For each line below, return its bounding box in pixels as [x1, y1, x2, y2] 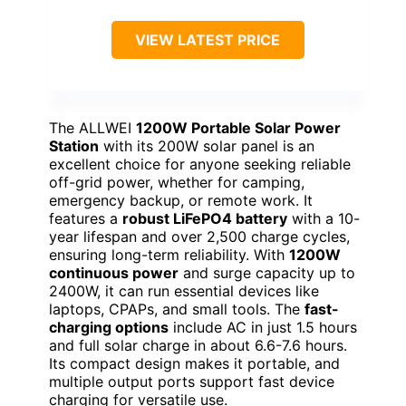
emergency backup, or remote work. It [49, 191, 313, 210]
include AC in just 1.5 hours [169, 318, 357, 337]
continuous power [49, 264, 179, 283]
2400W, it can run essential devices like [49, 282, 319, 301]
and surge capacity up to [179, 264, 355, 283]
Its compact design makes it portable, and [49, 354, 340, 373]
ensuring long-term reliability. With [49, 246, 289, 265]
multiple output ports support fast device [49, 372, 334, 391]
